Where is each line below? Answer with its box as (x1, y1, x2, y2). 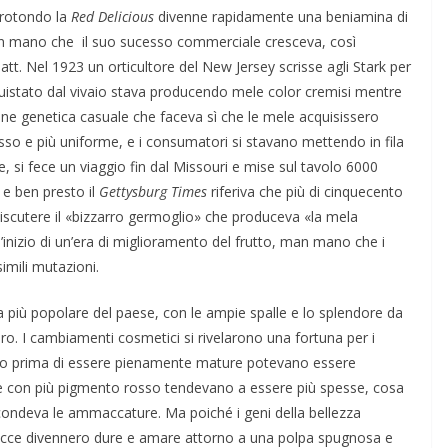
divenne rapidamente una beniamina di (154, 6, 408, 26)
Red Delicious (71, 6, 154, 26)
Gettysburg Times (99, 181, 207, 201)
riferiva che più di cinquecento (207, 181, 403, 201)
